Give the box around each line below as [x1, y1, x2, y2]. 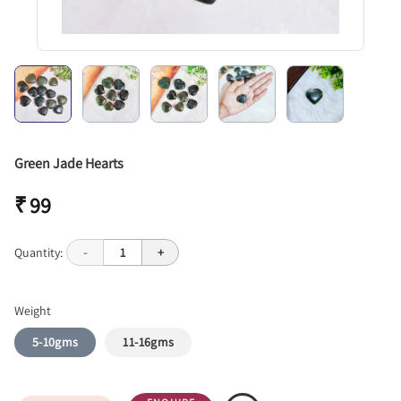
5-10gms [32, 334, 79, 350]
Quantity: [14, 243, 63, 260]
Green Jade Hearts [14, 154, 124, 173]
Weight [14, 303, 51, 319]
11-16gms [123, 334, 175, 350]
